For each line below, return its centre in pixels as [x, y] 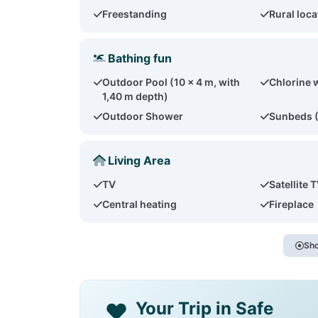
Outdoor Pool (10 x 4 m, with [171, 82]
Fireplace [292, 204]
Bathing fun [140, 58]
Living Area [139, 160]
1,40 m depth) [136, 96]
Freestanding [135, 14]
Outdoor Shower [143, 116]
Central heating [140, 204]
